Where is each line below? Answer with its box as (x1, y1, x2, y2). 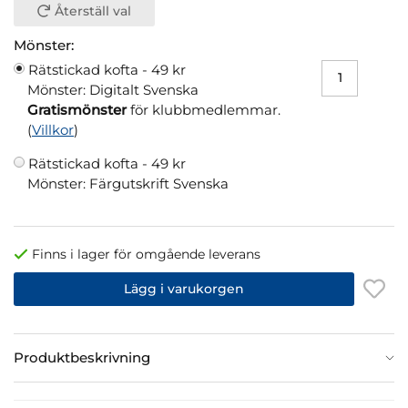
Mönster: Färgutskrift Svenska (27, 174, 229, 192)
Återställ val (54, 3, 131, 18)
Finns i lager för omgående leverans (32, 246, 260, 261)
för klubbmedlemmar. (127, 100, 280, 118)
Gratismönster (27, 100, 127, 118)
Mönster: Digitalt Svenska (27, 80, 199, 98)
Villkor (32, 120, 74, 138)
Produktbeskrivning (14, 348, 150, 366)
